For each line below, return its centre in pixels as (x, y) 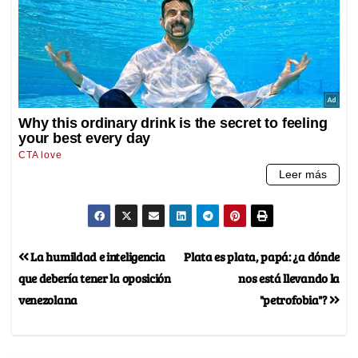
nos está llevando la (289, 278)
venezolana (48, 300)
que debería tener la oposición (95, 278)
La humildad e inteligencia (97, 257)
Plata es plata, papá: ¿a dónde (262, 257)
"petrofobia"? (294, 300)
